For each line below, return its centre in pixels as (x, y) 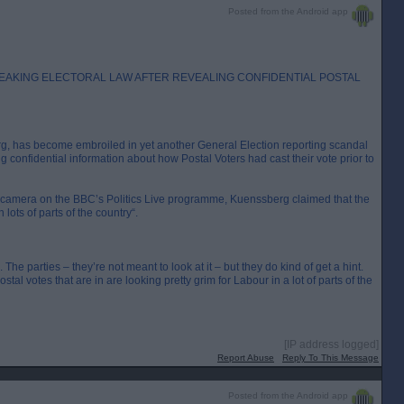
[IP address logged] (331, 344)
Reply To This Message (331, 358)
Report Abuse (246, 358)
